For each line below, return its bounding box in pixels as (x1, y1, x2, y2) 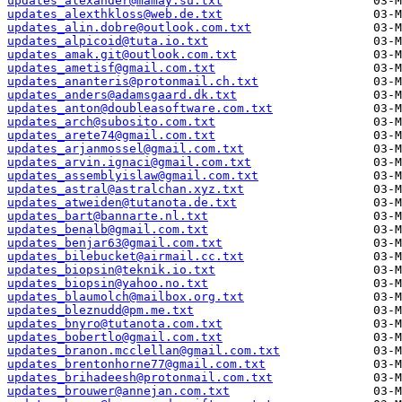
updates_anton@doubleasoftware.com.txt (7, 101, 273, 116)
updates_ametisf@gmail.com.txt (7, 61, 215, 75)
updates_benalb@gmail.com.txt (7, 223, 208, 237)
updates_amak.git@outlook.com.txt (7, 48, 237, 62)
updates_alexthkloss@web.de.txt (7, 7, 223, 22)
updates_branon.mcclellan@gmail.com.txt (7, 344, 280, 358)
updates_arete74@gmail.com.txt (7, 128, 215, 143)
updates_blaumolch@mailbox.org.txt (7, 290, 244, 304)
